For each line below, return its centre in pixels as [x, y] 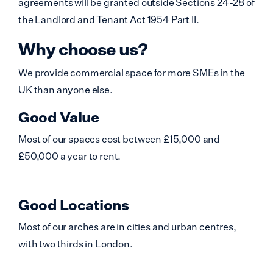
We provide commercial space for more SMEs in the [132, 73]
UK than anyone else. [66, 90]
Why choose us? [83, 49]
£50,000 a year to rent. [70, 156]
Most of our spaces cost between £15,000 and [119, 139]
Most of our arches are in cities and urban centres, [127, 227]
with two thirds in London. [76, 244]
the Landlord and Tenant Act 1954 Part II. [109, 19]
